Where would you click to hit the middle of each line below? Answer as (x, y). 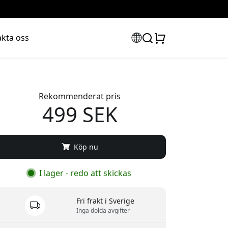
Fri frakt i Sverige (106, 201)
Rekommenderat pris (80, 96)
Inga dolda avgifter (103, 211)
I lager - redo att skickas (84, 173)
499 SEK (80, 114)
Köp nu (85, 147)
